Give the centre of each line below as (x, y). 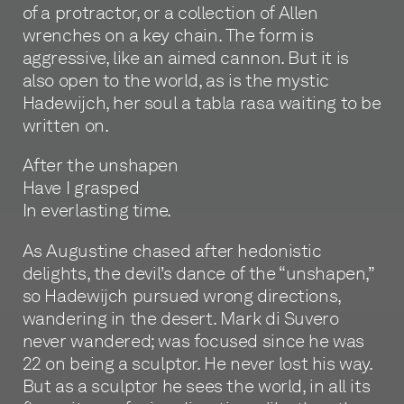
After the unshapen (100, 165)
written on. (65, 125)
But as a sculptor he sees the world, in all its (196, 386)
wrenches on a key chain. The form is (168, 35)
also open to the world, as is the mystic (176, 80)
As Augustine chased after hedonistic (172, 250)
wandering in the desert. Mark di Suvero (180, 318)
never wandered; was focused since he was (193, 340)
